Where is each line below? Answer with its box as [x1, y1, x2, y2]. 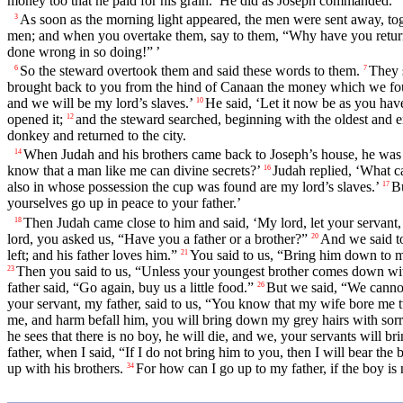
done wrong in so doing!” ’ [7, 44, 160, 60]
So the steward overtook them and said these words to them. [20, 63, 360, 79]
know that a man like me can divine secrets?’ [7, 163, 260, 179]
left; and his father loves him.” [7, 246, 177, 263]
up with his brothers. [7, 360, 123, 376]
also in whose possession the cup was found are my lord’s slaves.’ [7, 179, 379, 195]
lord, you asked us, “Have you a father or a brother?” [7, 230, 308, 246]
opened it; [7, 112, 63, 128]
